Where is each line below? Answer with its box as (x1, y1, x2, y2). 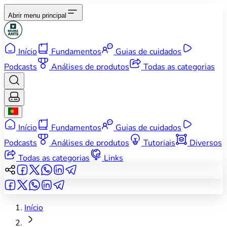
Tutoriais (141, 137, 175, 148)
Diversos (187, 137, 222, 148)
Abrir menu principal (8, 12, 66, 19)
